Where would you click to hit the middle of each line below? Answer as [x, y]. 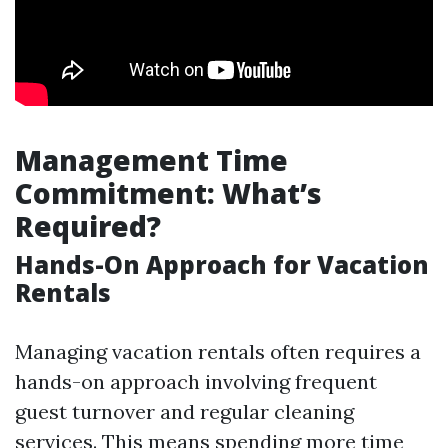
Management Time [151, 160]
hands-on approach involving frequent [196, 381]
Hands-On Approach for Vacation [222, 264]
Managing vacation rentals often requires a [218, 351]
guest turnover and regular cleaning [184, 411]
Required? [88, 226]
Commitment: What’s [168, 193]
